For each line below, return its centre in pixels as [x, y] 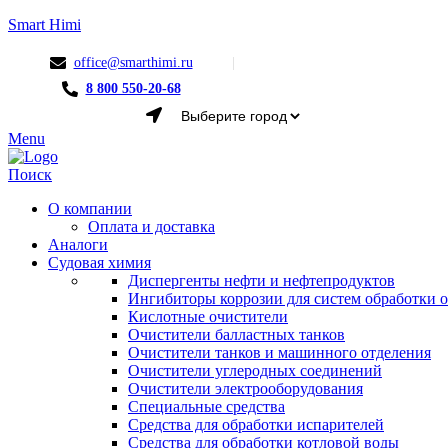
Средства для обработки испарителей [256, 424]
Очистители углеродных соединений [255, 370]
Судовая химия [99, 262]
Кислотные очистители [208, 316]
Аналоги [78, 244]
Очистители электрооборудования [245, 388]
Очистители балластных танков [236, 334]
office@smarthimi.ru [133, 62]
